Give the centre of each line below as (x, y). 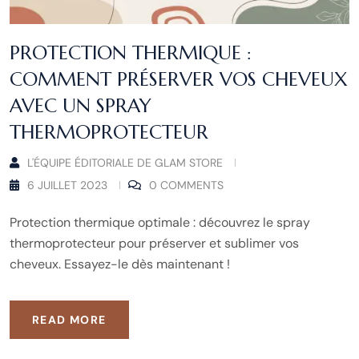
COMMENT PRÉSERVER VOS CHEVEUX (179, 79)
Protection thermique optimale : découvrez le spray (160, 222)
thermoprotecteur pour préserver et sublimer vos (154, 243)
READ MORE (69, 319)
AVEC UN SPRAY (81, 105)
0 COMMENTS (186, 185)
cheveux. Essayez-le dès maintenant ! (120, 264)
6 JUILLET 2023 (67, 185)
